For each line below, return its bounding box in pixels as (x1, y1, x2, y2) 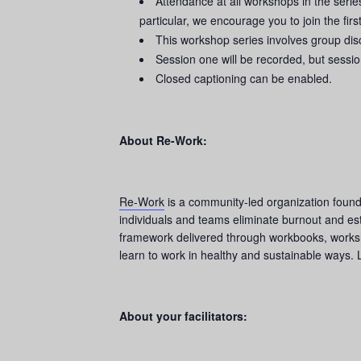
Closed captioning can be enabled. (156, 70, 338, 86)
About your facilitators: (119, 308, 247, 324)
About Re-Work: (119, 132, 207, 148)
